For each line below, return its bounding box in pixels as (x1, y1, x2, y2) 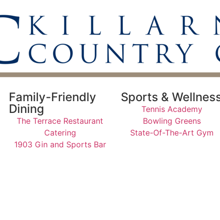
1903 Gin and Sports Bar (14, 139, 106, 149)
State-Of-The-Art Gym (130, 127, 214, 137)
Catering (44, 127, 76, 137)
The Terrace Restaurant (17, 115, 103, 126)
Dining (9, 101, 44, 116)
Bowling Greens (143, 115, 201, 126)
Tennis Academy (141, 104, 202, 114)
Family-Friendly (9, 89, 96, 104)
